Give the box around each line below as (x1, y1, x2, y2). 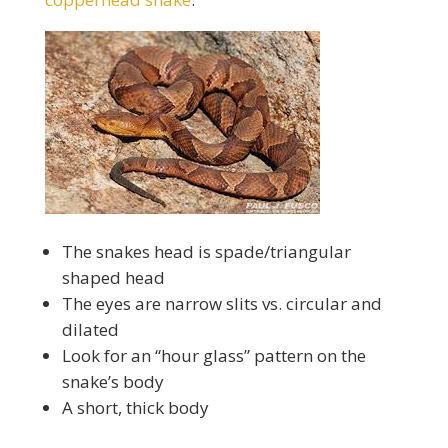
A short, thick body (61, 396, 209, 419)
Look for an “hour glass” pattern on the (61, 344, 366, 367)
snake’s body (61, 370, 164, 393)
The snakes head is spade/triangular (61, 240, 351, 263)
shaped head (61, 266, 165, 289)
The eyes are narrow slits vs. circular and (61, 292, 382, 315)
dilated (61, 318, 119, 341)
